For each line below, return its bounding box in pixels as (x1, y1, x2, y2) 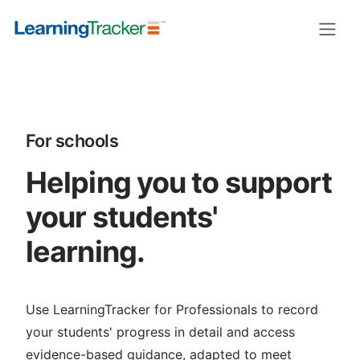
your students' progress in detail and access (26, 324, 295, 340)
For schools (26, 130, 119, 151)
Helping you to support (26, 165, 333, 200)
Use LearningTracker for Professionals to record (26, 301, 318, 317)
